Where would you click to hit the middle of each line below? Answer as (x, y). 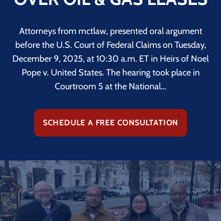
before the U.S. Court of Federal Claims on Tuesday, (110, 45)
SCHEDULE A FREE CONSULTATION (110, 122)
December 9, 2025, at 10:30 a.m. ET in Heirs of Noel (110, 58)
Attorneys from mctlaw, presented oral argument (110, 31)
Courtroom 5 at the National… (110, 86)
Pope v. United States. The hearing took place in (110, 72)
